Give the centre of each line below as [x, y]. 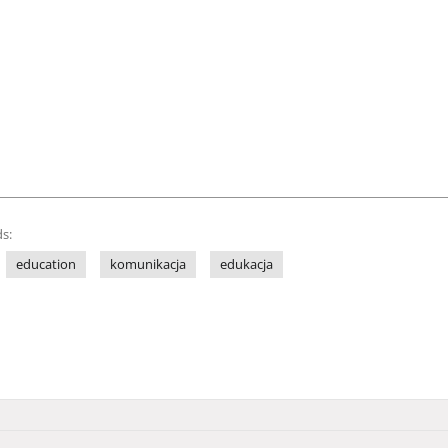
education [46, 264]
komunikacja [148, 264]
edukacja [246, 264]
